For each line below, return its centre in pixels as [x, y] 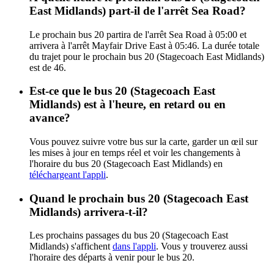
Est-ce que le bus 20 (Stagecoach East [122, 91]
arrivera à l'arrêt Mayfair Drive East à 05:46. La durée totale [144, 45]
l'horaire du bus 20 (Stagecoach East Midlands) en [126, 163]
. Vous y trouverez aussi [202, 246]
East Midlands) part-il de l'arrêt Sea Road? [138, 10]
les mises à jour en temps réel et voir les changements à [135, 152]
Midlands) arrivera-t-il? [89, 212]
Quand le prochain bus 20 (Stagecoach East [139, 198]
